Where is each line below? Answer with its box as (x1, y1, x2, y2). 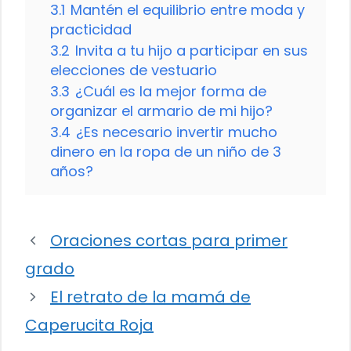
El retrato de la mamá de (50, 286, 251, 309)
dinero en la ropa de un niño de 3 (50, 142, 281, 162)
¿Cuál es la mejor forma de (75, 81, 266, 102)
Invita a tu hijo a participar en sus (75, 41, 308, 61)
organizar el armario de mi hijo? (50, 101, 273, 121)
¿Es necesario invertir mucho (76, 122, 277, 143)
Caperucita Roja (25, 314, 154, 337)
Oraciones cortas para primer (50, 230, 288, 252)
